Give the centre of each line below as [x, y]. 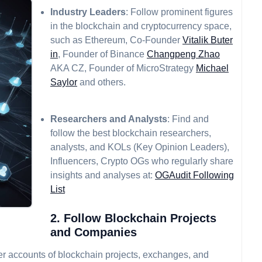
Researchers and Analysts [109, 119]
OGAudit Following [194, 175]
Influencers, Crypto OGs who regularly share [142, 161]
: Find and [188, 119]
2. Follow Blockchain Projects [133, 218]
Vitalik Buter [208, 40]
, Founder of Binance [102, 54]
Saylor [64, 82]
